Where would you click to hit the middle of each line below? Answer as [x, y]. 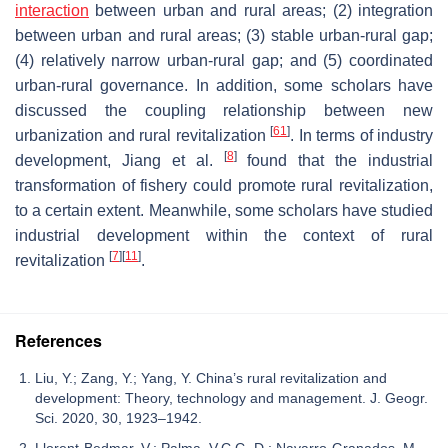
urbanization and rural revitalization [142, 135]
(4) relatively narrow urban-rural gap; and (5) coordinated [224, 60]
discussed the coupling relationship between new [224, 110]
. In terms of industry [361, 135]
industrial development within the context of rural [224, 235]
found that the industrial [334, 160]
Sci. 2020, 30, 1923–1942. [118, 417]
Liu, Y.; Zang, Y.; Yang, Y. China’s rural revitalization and [211, 377]
